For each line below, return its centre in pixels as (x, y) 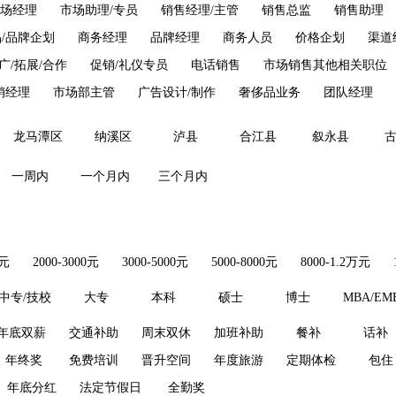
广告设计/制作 (177, 92)
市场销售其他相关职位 (325, 65)
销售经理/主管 (200, 10)
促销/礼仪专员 (129, 65)
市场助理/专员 (99, 10)
